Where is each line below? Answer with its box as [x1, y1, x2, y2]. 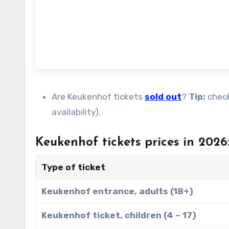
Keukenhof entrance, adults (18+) [41, 186, 194, 196]
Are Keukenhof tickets [52, 91, 145, 102]
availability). [52, 106, 101, 117]
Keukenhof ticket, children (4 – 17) [41, 210, 197, 220]
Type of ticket [41, 162, 106, 172]
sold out [145, 91, 181, 102]
